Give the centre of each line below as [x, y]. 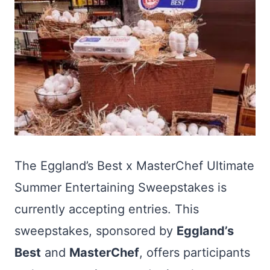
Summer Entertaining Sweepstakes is [121, 187]
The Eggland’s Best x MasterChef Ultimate [134, 166]
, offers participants [195, 253]
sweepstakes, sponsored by [96, 231]
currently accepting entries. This [107, 209]
